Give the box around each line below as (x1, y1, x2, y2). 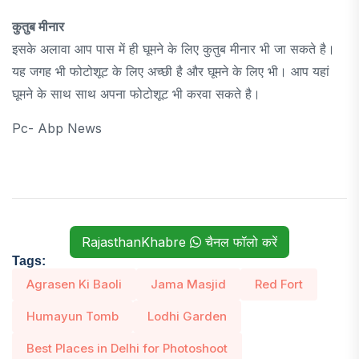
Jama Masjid (151, 276, 226, 292)
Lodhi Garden (147, 308, 227, 324)
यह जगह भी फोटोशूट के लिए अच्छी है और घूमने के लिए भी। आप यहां (12, 63, 329, 79)
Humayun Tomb (26, 308, 119, 324)
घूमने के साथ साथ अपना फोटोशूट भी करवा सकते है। (12, 85, 264, 102)
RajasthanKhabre (82, 233, 190, 250)
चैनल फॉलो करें (201, 233, 277, 250)
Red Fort (255, 276, 303, 292)
